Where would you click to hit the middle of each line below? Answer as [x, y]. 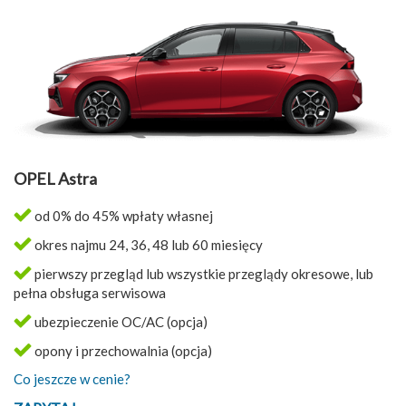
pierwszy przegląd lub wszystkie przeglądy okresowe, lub [203, 274]
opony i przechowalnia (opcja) [122, 351]
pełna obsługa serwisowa [90, 293]
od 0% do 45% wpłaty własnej [122, 216]
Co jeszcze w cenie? [72, 379]
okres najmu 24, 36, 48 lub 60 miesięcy [147, 245]
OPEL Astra [55, 179]
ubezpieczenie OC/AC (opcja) [120, 322]
